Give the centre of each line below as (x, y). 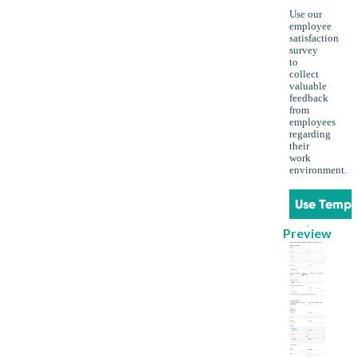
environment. (318, 171)
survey (303, 51)
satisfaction (314, 39)
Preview (308, 233)
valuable (308, 87)
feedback (308, 99)
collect (304, 75)
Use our (305, 15)
